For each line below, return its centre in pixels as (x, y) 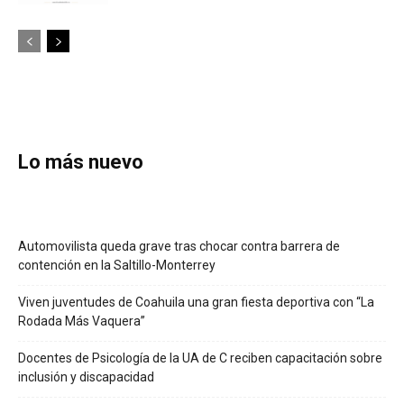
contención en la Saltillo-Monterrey (117, 265)
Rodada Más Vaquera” (82, 321)
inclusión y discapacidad (86, 376)
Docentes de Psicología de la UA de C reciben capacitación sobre (200, 358)
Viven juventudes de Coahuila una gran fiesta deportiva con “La (196, 302)
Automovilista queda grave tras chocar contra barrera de (179, 246)
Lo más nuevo (81, 161)
